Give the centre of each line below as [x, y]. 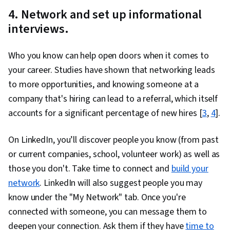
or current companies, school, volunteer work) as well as [114, 155]
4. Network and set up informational [105, 15]
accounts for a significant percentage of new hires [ [105, 113]
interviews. [39, 29]
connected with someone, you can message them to [108, 212]
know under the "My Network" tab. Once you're [97, 198]
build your [190, 169]
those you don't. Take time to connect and [90, 169]
